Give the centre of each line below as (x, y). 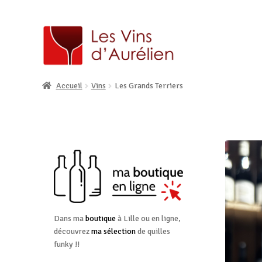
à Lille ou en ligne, (148, 218)
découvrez (72, 231)
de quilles (153, 231)
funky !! (66, 244)
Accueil (69, 86)
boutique (100, 218)
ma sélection (113, 231)
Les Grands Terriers (149, 86)
